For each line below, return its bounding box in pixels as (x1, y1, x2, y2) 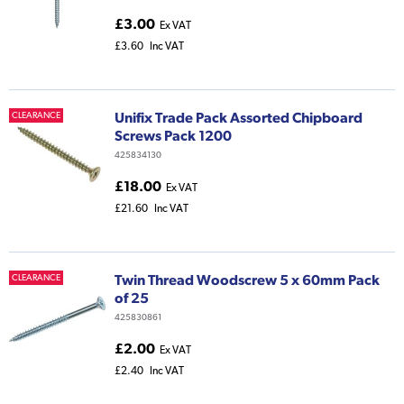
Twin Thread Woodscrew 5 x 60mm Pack (115, 271, 380, 289)
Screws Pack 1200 (115, 127, 232, 144)
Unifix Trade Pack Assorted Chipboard (115, 109, 363, 126)
